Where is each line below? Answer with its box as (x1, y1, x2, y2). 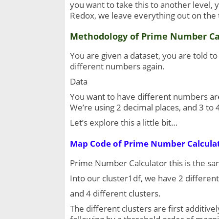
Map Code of (70, 138, 124, 150)
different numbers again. (70, 61, 165, 72)
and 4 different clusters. (70, 188, 161, 199)
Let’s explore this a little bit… (70, 117, 177, 129)
